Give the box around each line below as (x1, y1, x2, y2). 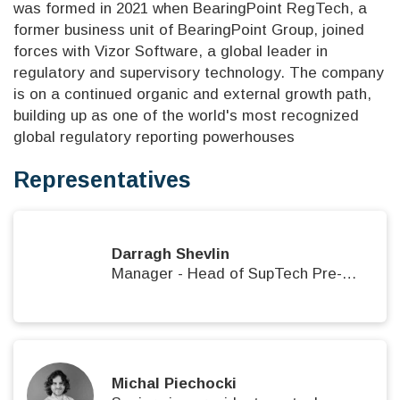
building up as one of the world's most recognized (13, 106, 359, 124)
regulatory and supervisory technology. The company (13, 63, 384, 81)
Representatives (13, 166, 191, 192)
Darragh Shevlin (112, 246, 229, 263)
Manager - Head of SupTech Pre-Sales (342, 265, 357, 283)
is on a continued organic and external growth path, (13, 85, 371, 103)
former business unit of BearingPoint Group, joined (13, 21, 364, 38)
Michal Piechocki (112, 375, 237, 393)
